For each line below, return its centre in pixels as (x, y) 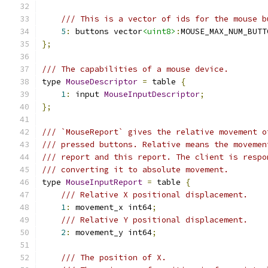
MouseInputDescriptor (152, 94)
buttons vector (106, 31)
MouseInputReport (104, 182)
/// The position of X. (114, 258)
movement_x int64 (111, 207)
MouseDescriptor (102, 82)
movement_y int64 (111, 232)
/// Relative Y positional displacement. (154, 220)
